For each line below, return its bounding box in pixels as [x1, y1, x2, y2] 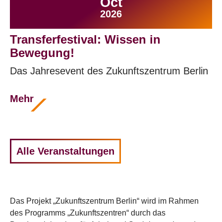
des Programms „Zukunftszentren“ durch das [10, 209, 166, 217]
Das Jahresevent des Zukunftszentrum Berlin [10, 65, 208, 76]
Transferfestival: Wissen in [10, 33, 161, 46]
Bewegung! [10, 46, 74, 59]
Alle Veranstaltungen [16, 146, 114, 157]
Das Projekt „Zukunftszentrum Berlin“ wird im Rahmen [10, 197, 199, 205]
